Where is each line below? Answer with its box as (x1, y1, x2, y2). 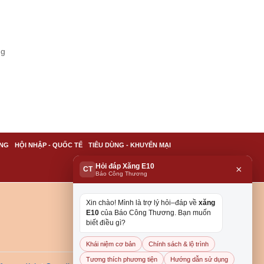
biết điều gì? (86, 219, 126, 227)
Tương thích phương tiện (86, 256, 157, 263)
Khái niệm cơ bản (86, 240, 136, 247)
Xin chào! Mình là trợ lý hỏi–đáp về (86, 199, 199, 207)
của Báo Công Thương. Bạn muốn (99, 209, 211, 217)
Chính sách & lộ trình (148, 240, 209, 247)
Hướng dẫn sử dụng (170, 256, 228, 263)
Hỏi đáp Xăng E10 (95, 161, 154, 170)
